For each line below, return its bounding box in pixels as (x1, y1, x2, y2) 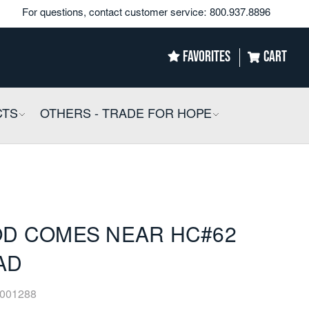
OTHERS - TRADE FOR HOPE (40, 108, 212, 121)
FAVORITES (183, 48, 231, 67)
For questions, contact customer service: (22, 8, 206, 19)
